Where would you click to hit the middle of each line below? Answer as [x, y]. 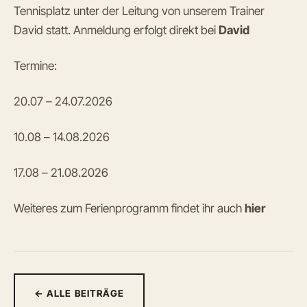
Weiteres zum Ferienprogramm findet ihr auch [129, 208]
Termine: [35, 66]
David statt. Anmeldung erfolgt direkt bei [116, 30]
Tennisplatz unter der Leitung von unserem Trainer [139, 11]
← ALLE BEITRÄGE [79, 294]
